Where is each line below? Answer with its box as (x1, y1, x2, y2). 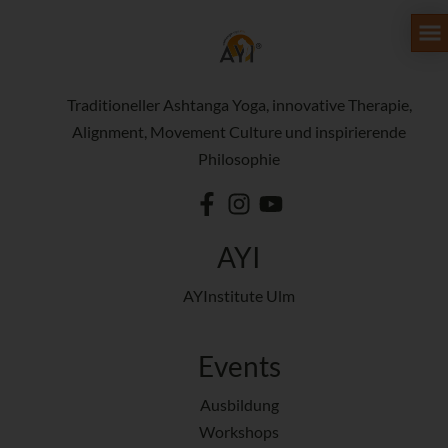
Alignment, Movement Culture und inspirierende (72, 122, 406, 141)
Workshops (199, 421, 279, 441)
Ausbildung (199, 394, 279, 414)
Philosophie (198, 149, 280, 168)
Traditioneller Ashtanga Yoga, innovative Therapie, (66, 95, 412, 114)
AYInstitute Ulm (183, 285, 295, 305)
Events (197, 348, 281, 383)
